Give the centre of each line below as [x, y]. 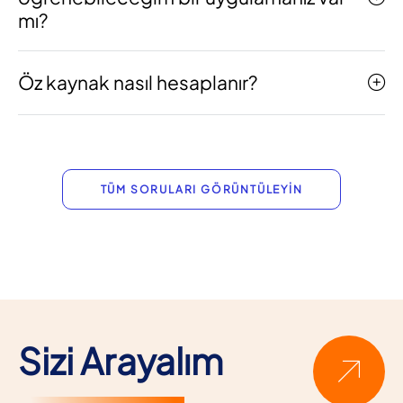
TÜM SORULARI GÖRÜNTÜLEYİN [201, 189]
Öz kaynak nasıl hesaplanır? [138, 82]
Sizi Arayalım [121, 360]
